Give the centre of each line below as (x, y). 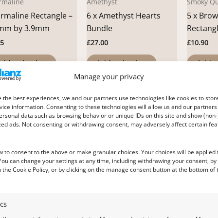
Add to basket (122, 63)
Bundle (100, 28)
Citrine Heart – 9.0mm (127, 210)
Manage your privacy (109, 76)
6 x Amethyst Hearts (124, 15)
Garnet (198, 196)
